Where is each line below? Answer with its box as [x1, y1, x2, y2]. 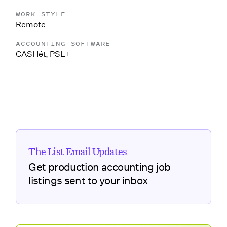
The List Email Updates [28, 144, 127, 159]
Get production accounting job [28, 161, 171, 174]
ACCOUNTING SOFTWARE [16, 39, 111, 49]
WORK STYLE [16, 9, 66, 19]
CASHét [16, 49, 46, 59]
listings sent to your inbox [28, 174, 148, 187]
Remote [16, 20, 46, 30]
